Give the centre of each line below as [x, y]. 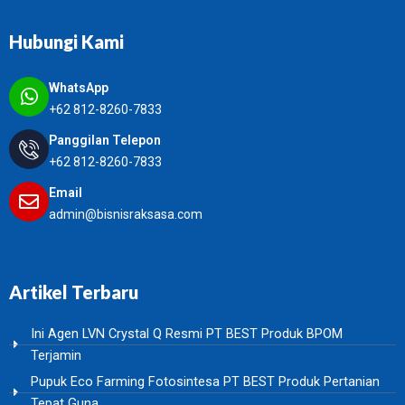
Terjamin [56, 355]
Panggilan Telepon [105, 140]
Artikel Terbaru [74, 292]
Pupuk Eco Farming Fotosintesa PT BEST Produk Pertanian [205, 381]
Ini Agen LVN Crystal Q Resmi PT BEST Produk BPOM [187, 334]
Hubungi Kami [66, 42]
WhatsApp [79, 88]
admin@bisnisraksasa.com [126, 214]
